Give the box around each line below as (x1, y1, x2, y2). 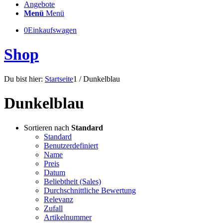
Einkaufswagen (28, 26, 77, 34)
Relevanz (44, 195, 73, 204)
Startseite (45, 74, 73, 83)
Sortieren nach (24, 123, 71, 132)
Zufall (44, 204, 63, 213)
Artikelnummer (44, 213, 92, 222)
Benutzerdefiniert (44, 141, 98, 150)
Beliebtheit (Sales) (44, 177, 101, 186)
